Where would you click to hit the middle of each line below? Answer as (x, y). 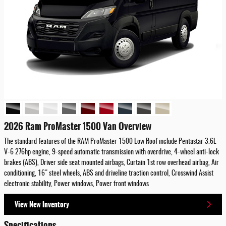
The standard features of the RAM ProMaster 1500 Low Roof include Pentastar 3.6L (110, 142)
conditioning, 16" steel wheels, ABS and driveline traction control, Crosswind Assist (109, 174)
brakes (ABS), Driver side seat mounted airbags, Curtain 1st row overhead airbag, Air (111, 163)
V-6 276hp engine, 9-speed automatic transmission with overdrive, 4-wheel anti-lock (111, 153)
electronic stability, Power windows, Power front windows (76, 184)
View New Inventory (42, 204)
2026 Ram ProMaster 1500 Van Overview (78, 126)
